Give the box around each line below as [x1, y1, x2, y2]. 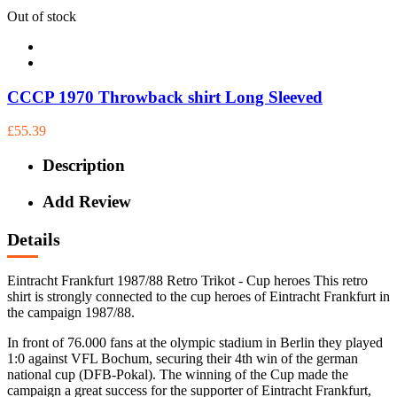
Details [7, 230, 60, 250]
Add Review [43, 191, 131, 211]
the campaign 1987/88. [7, 305, 135, 320]
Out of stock [7, 8, 76, 24]
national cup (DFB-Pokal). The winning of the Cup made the [7, 367, 348, 382]
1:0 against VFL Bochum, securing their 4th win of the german [7, 351, 358, 366]
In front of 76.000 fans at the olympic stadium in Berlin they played [7, 335, 383, 350]
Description [43, 155, 125, 175]
